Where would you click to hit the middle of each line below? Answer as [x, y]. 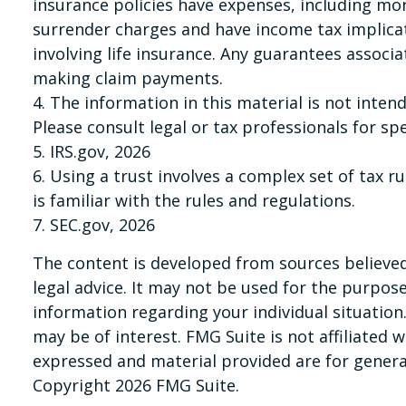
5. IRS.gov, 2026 [92, 151]
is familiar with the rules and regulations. [194, 200]
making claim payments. [128, 77]
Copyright [74, 385]
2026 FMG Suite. [178, 385]
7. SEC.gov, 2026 [94, 224]
